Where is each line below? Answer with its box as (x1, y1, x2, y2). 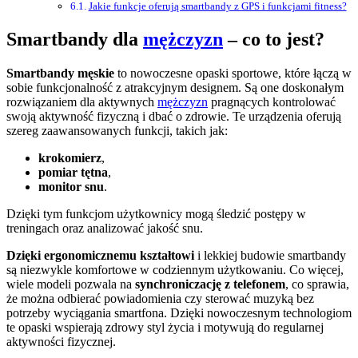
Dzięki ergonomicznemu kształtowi (6, 249, 194, 263)
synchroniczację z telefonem (135, 277, 285, 292)
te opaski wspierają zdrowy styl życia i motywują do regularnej (6, 320, 324, 335)
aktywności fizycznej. (6, 335, 116, 349)
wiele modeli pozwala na (6, 277, 135, 292)
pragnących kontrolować (208, 95, 336, 109)
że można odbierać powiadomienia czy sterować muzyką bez (6, 292, 314, 306)
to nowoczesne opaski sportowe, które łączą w (114, 66, 352, 81)
